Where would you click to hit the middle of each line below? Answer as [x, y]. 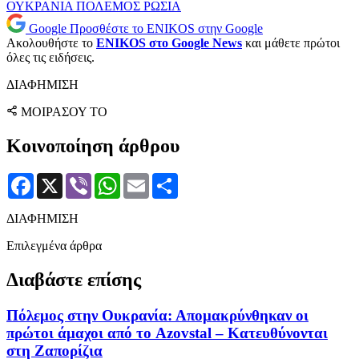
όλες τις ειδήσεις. [50, 58]
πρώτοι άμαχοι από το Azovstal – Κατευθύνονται [167, 333]
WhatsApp [147, 179]
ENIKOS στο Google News [169, 43]
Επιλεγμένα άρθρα [54, 246]
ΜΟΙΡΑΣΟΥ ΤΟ [64, 112]
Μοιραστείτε [210, 179]
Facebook [58, 179]
